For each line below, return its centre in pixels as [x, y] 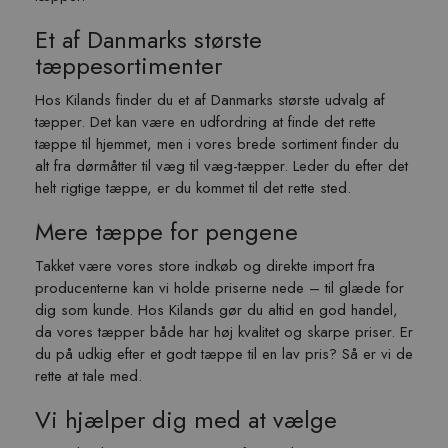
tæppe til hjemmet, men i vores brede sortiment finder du [217, 144]
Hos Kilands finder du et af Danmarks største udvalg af [210, 100]
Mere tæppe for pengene [166, 231]
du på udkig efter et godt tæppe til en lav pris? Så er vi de [224, 354]
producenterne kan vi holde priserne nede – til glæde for [219, 288]
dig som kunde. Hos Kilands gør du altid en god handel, [216, 310]
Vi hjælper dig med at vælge [186, 419]
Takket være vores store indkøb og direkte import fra [205, 266]
